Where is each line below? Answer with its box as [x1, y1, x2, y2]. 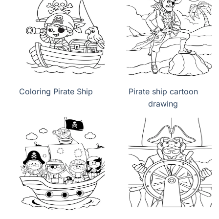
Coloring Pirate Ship [19, 87, 93, 97]
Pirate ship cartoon [128, 87, 198, 97]
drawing [148, 99, 178, 109]
